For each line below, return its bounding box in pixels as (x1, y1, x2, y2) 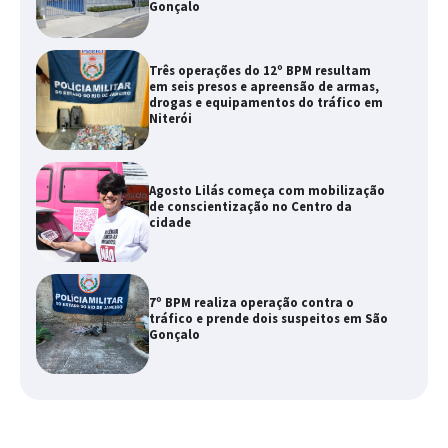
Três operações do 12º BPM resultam (148, 61, 371, 79)
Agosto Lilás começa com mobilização (148, 181, 385, 199)
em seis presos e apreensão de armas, (148, 77, 379, 95)
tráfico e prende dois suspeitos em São (148, 309, 388, 327)
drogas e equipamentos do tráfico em (148, 93, 383, 111)
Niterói (148, 109, 192, 127)
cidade (148, 213, 191, 231)
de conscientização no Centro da (148, 197, 352, 215)
